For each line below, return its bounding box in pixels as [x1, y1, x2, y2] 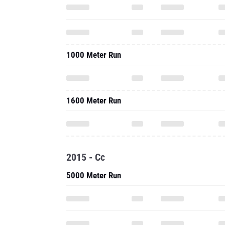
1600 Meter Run [66, 95, 121, 105]
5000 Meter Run [66, 170, 121, 180]
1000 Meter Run [66, 50, 121, 60]
